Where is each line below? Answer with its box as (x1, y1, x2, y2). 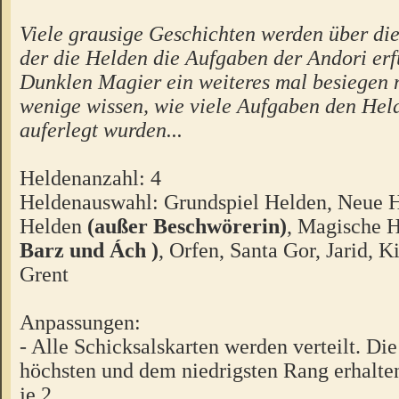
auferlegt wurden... (20, 118, 183, 142)
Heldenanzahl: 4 (20, 166, 161, 191)
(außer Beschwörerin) (87, 214, 287, 239)
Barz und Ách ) (20, 238, 159, 263)
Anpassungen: (20, 310, 141, 335)
